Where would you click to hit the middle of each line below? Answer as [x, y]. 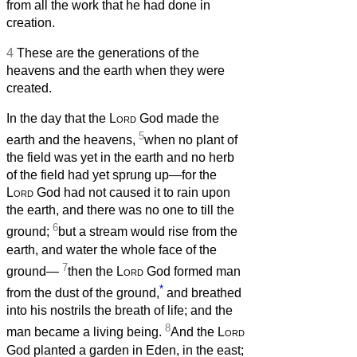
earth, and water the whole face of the [112, 249]
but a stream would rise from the [148, 232]
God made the [178, 118]
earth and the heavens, [73, 140]
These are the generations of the [108, 53]
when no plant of [191, 140]
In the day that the [58, 118]
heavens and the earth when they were [116, 70]
